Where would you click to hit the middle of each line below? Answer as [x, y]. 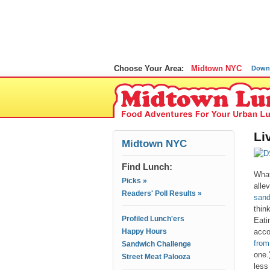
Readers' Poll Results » [162, 193]
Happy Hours [144, 231]
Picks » [134, 181]
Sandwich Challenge [156, 244]
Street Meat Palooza [156, 257]
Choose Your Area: [149, 68]
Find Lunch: [147, 167]
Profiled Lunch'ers [153, 219]
